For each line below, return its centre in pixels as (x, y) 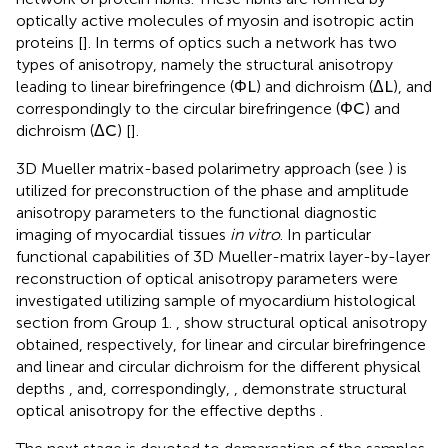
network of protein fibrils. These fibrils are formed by (201, 12)
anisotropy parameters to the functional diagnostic (196, 226)
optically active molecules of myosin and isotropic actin (215, 34)
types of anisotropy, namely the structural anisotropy (204, 78)
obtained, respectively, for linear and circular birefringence (221, 358)
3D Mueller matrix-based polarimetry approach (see (202, 182)
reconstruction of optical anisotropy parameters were (207, 292)
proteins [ (49, 56)
